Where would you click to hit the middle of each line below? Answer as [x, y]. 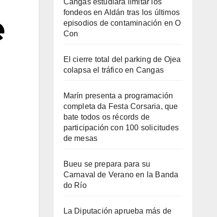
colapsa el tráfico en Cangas [114, 70]
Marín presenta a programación [118, 95]
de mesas [80, 138]
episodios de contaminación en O [122, 23]
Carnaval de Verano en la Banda [121, 174]
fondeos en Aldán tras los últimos [122, 12]
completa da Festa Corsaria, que [121, 106]
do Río [75, 185]
